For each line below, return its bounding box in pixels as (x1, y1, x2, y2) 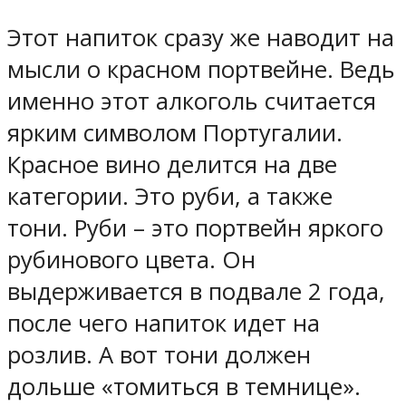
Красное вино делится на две (7, 148, 337, 180)
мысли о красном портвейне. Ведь (7, 53, 395, 85)
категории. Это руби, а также (7, 179, 333, 212)
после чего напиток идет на (7, 306, 320, 339)
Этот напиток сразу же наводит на (7, 21, 394, 53)
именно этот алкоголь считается (7, 84, 376, 117)
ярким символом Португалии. (7, 116, 343, 149)
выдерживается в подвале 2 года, (7, 275, 385, 307)
